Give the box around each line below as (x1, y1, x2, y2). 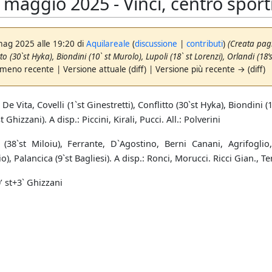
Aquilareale (86, 38, 131, 49)
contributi (186, 38, 223, 49)
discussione (135, 38, 178, 49)
